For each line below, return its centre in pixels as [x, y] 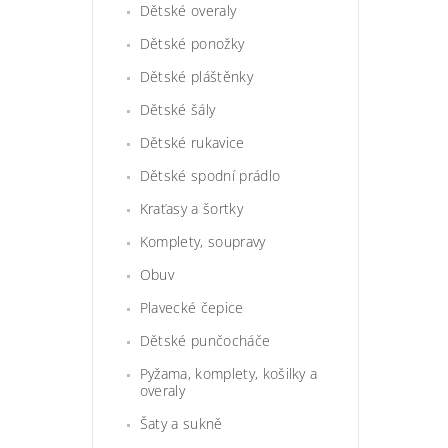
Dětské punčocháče [205, 340]
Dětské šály [177, 109]
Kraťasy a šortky [191, 208]
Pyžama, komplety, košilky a [228, 373]
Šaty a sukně [181, 423]
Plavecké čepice [191, 307]
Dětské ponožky [192, 43]
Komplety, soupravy [202, 241]
